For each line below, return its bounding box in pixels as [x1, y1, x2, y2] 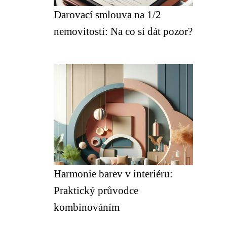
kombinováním [54, 201, 120, 213]
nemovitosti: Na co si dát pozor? [54, 25, 193, 37]
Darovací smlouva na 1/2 [54, 9, 161, 20]
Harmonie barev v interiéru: [54, 168, 173, 179]
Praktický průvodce [54, 184, 138, 196]
